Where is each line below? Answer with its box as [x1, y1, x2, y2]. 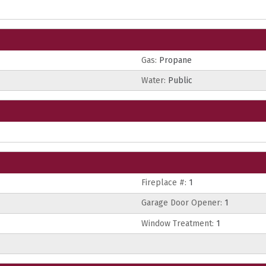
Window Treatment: [141, 218, 214, 229]
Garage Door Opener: [141, 198, 222, 208]
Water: [141, 75, 166, 85]
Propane [157, 55, 192, 65]
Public [166, 75, 192, 85]
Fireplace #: [141, 178, 186, 188]
